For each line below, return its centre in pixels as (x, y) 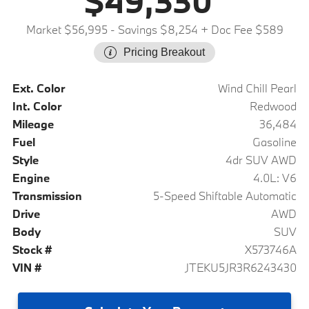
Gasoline (275, 142)
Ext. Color (38, 88)
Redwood (273, 106)
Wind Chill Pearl (258, 88)
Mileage (33, 124)
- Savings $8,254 (152, 30)
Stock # (32, 250)
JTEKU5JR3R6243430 (241, 268)
